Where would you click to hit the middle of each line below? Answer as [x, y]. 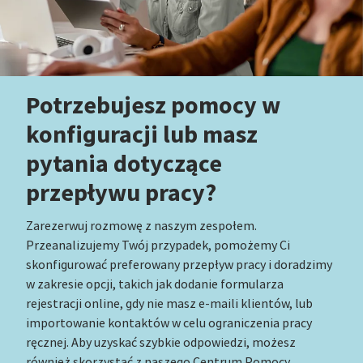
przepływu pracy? [121, 193]
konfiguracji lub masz [142, 135]
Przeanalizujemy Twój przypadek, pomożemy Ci [158, 246]
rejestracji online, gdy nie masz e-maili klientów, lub [169, 304]
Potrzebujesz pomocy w [153, 106]
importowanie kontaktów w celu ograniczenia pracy [169, 324]
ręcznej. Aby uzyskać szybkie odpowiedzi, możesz [161, 343]
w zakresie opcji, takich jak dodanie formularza [155, 285]
